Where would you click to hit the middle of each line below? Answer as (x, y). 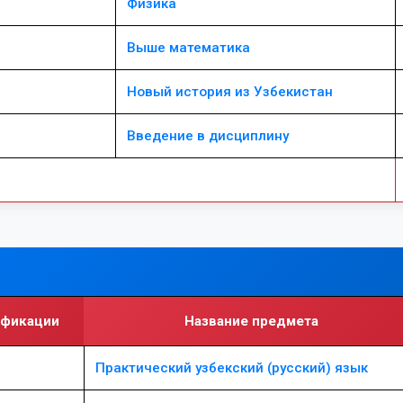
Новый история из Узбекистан (230, 92)
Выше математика (188, 48)
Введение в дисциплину (208, 136)
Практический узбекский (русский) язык (232, 368)
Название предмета (251, 321)
